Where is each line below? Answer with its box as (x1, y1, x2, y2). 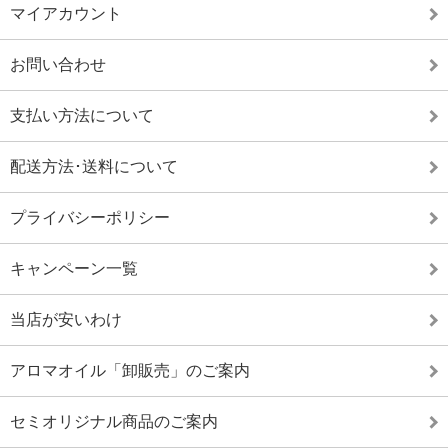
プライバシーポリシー (10, 209, 170, 226)
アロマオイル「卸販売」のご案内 (10, 362, 250, 379)
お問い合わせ (10, 56, 106, 73)
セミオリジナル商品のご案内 (10, 413, 218, 430)
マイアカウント (10, 5, 122, 22)
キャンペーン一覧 (10, 260, 138, 277)
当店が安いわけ (10, 311, 122, 328)
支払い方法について (10, 107, 154, 124)
